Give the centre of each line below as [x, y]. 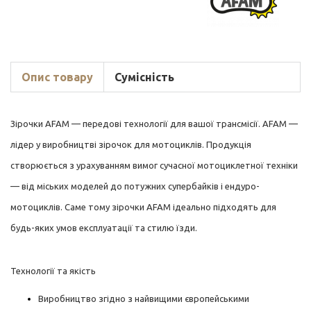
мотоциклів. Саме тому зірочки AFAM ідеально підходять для [143, 207]
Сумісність [144, 77]
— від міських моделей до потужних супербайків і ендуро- [135, 186]
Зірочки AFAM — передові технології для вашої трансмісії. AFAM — [154, 124]
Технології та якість [53, 271]
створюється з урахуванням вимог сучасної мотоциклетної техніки [154, 166]
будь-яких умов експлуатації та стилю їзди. [104, 228]
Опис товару [57, 77]
